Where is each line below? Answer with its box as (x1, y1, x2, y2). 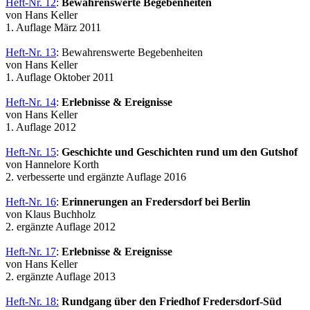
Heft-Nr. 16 (6, 195, 56, 208)
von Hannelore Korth (6, 158, 99, 170)
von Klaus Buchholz (6, 208, 95, 220)
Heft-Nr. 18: (6, 295, 59, 307)
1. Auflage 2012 (6, 120, 76, 133)
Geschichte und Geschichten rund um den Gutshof (62, 145, 298, 158)
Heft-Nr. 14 (6, 95, 56, 108)
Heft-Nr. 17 (6, 245, 56, 257)
